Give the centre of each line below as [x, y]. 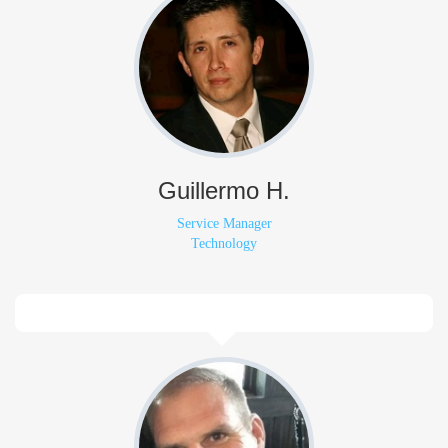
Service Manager [224, 223]
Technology [224, 243]
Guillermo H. [224, 190]
